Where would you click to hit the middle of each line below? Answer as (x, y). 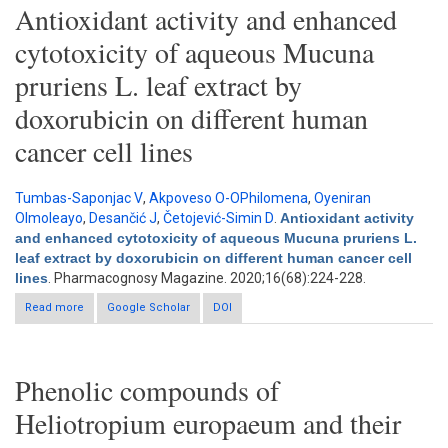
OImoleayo (49, 218)
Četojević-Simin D (218, 218)
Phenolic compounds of (147, 390)
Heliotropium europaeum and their (208, 423)
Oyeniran (342, 198)
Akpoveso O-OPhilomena (228, 198)
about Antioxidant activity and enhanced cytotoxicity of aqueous (253, 307)
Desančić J (123, 218)
